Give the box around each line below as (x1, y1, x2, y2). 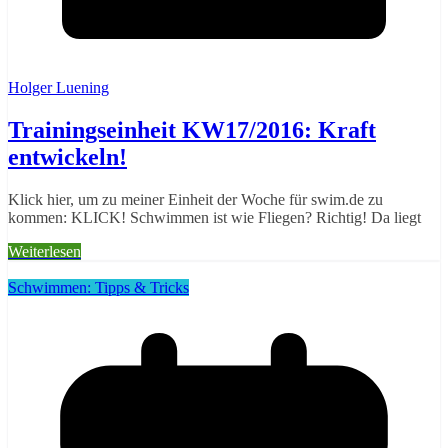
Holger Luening (8, 79, 109, 97)
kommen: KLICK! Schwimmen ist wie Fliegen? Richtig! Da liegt (8, 209, 421, 227)
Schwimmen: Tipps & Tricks (8, 279, 189, 297)
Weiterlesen (8, 243, 81, 261)
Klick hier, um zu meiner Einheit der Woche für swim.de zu (8, 191, 383, 209)
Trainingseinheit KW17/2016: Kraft (8, 117, 376, 144)
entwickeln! (8, 144, 127, 171)
